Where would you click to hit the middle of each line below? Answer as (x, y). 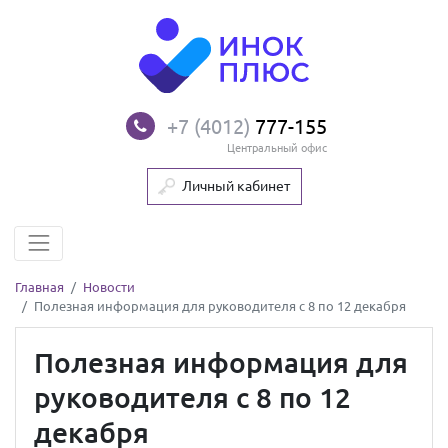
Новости (109, 288)
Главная (39, 288)
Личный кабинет (236, 185)
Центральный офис (277, 147)
